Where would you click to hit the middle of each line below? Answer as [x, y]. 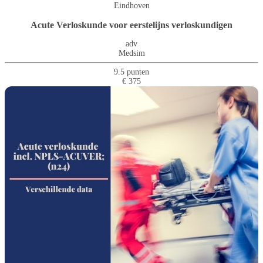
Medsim [131, 53]
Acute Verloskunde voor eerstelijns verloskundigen [131, 25]
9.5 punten [131, 72]
